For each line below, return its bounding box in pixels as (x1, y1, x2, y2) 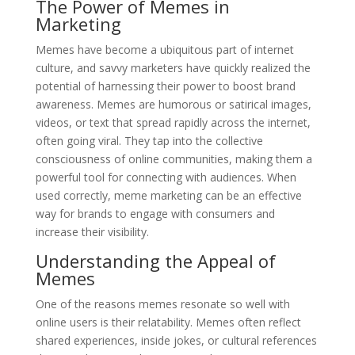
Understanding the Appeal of (35, 248, 276, 273)
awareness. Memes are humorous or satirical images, (35, 96, 311, 112)
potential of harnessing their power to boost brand (35, 78, 296, 94)
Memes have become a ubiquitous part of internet (35, 41, 294, 57)
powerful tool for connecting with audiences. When (35, 169, 296, 185)
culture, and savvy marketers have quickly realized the (35, 59, 311, 75)
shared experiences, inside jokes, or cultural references (35, 332, 317, 348)
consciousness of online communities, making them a (35, 151, 312, 166)
